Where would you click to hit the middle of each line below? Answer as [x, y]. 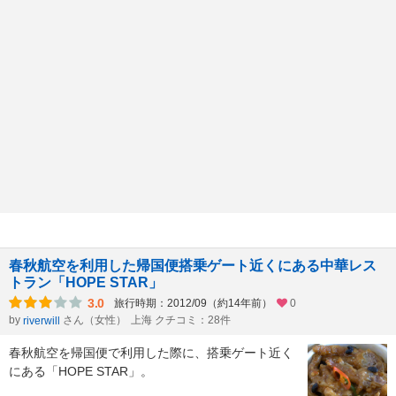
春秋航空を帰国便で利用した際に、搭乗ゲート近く [151, 353]
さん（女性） [95, 320]
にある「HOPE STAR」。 [81, 372]
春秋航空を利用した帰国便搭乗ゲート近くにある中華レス [193, 266]
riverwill [42, 321]
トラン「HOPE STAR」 [86, 283]
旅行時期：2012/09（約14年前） [193, 304]
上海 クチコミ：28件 [181, 320]
